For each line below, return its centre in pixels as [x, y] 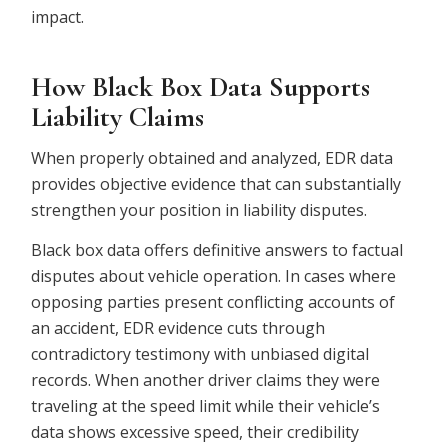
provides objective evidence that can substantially [216, 184]
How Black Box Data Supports [201, 86]
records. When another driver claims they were [206, 379]
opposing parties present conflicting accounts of [213, 301]
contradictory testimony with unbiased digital [200, 353]
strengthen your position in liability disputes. [199, 210]
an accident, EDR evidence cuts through [178, 327]
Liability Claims [118, 116]
